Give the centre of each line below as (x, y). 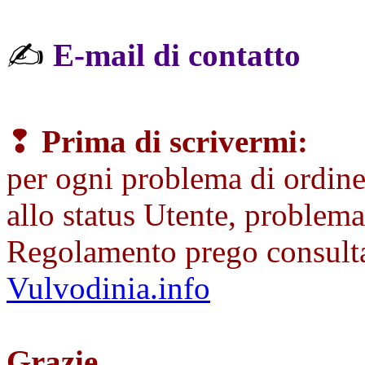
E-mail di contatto (177, 55)
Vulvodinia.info (108, 288)
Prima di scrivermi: (175, 141)
